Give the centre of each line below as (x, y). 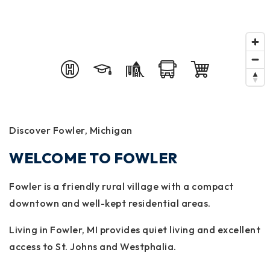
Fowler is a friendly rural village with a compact (121, 186)
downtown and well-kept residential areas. (110, 203)
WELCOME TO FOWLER (93, 158)
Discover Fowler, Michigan (71, 130)
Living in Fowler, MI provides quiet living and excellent (135, 230)
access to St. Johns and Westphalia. (93, 246)
